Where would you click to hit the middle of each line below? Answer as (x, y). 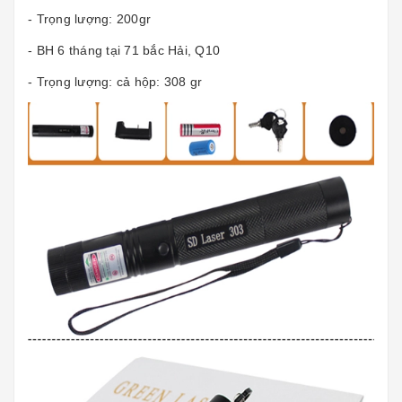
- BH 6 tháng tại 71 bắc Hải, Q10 (124, 50)
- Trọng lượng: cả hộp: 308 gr (115, 82)
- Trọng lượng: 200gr (89, 19)
